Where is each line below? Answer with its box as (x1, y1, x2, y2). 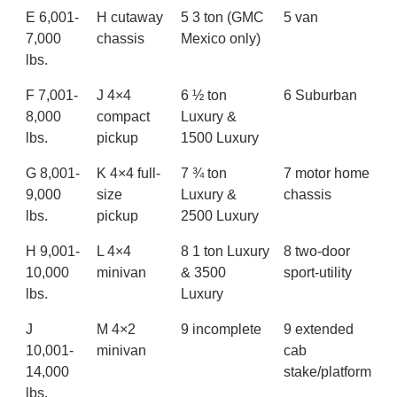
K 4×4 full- (97, 166, 160, 182)
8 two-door (284, 244, 350, 260)
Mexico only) (181, 31, 261, 47)
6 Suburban (284, 88, 357, 104)
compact (97, 109, 150, 125)
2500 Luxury (181, 208, 259, 224)
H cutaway (97, 10, 163, 26)
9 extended (284, 322, 354, 338)
